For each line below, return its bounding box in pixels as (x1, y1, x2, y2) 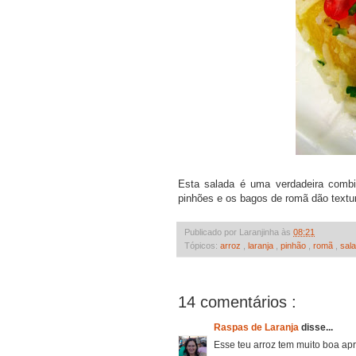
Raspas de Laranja (214, 321, 301, 333)
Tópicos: (184, 240, 220, 250)
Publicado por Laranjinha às (184, 226, 293, 237)
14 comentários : (178, 292, 296, 311)
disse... (301, 321, 333, 333)
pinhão (281, 240, 308, 250)
